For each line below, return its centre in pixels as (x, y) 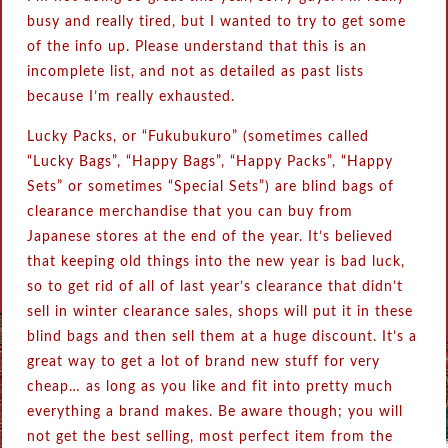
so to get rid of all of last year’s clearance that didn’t (215, 287)
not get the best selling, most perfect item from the (210, 437)
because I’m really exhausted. (131, 97)
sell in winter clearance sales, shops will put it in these (220, 312)
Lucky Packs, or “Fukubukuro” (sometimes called (198, 137)
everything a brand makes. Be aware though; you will (215, 412)
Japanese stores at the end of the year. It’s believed (210, 237)
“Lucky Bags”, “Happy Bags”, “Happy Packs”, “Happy (210, 162)
